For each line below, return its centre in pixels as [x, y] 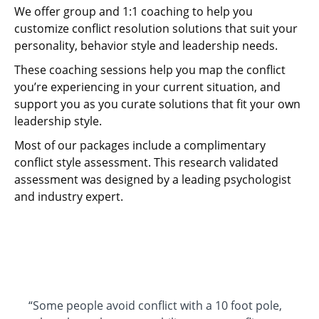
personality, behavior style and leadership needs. [149, 46]
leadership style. [61, 121]
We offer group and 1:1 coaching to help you [134, 12]
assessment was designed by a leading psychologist [153, 180]
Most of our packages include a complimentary [140, 146]
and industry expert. [69, 197]
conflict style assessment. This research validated [146, 163]
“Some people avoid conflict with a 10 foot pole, [155, 306]
